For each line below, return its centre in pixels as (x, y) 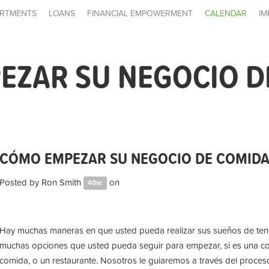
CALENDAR (226, 13)
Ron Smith (61, 182)
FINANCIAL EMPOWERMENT (140, 13)
